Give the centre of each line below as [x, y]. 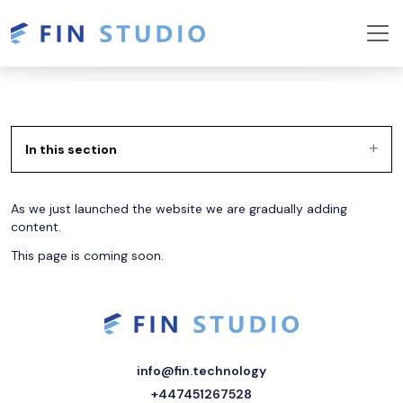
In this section [71, 149]
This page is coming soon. [87, 255]
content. [36, 227]
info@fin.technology [201, 371]
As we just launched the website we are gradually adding [179, 209]
